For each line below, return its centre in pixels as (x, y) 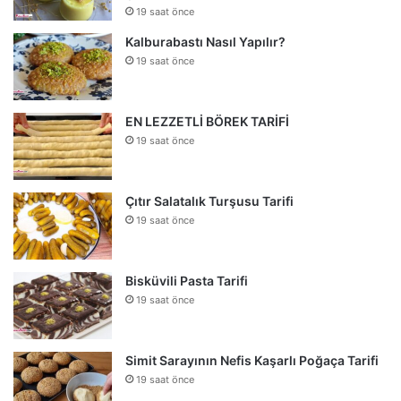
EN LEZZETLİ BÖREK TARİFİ (207, 121)
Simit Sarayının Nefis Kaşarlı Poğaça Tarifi (252, 360)
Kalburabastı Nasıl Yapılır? (205, 41)
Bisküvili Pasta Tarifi (187, 280)
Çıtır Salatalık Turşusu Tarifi (209, 200)
